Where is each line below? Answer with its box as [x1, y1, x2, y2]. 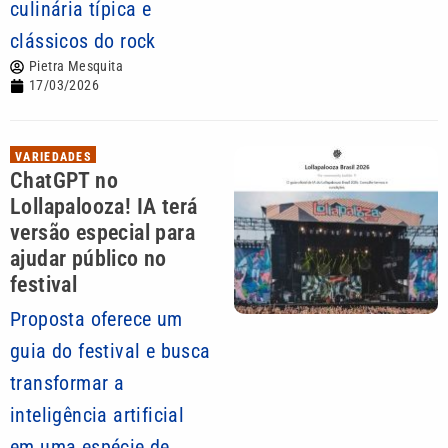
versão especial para [10, 220, 195, 245]
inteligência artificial [10, 403, 185, 427]
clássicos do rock [10, 29, 156, 53]
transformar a [10, 371, 125, 395]
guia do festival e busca [10, 339, 211, 363]
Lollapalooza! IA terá [10, 194, 198, 219]
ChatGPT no [10, 168, 119, 193]
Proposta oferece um [10, 307, 183, 331]
